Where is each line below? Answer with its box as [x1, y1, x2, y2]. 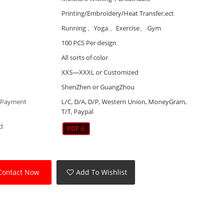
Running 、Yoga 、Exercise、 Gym [61, 24, 161, 33]
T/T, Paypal [61, 107, 93, 116]
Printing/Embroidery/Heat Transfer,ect [61, 9, 174, 18]
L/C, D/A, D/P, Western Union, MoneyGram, [61, 97, 187, 107]
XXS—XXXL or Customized [61, 68, 138, 77]
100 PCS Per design [61, 38, 116, 48]
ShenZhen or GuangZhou [61, 82, 135, 92]
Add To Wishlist [76, 167, 128, 177]
